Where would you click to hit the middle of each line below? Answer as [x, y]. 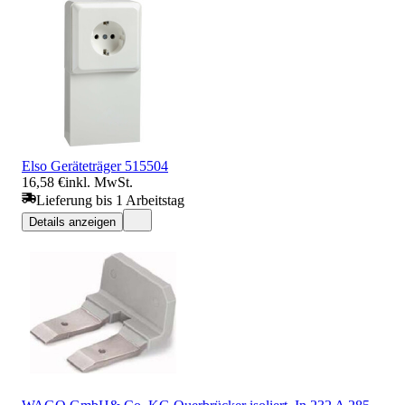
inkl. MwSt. [99, 182]
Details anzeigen [72, 221]
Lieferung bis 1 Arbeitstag [110, 200]
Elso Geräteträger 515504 [95, 165]
